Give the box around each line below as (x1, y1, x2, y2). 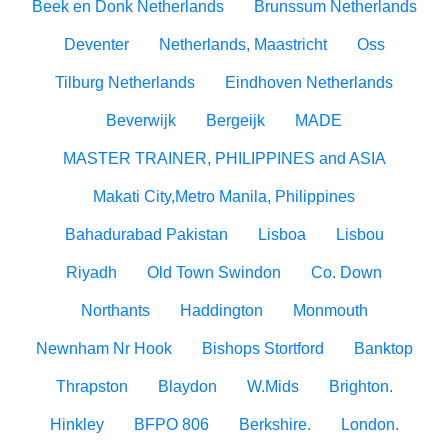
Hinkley (49, 416, 104, 433)
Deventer (63, 36, 129, 53)
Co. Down (311, 264, 382, 281)
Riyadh (66, 264, 117, 281)
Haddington (179, 302, 263, 319)
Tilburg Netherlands (55, 74, 195, 91)
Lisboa (257, 226, 306, 243)
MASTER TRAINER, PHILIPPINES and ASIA (62, 150, 386, 167)
